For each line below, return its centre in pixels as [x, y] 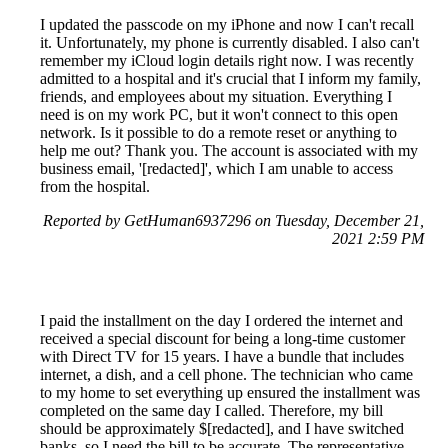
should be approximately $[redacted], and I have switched [222, 429]
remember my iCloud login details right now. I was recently [227, 61]
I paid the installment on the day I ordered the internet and [221, 321]
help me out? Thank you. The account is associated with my [229, 151]
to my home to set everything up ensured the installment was [230, 393]
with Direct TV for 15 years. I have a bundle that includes [222, 357]
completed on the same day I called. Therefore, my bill [211, 411]
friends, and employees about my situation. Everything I [216, 97]
